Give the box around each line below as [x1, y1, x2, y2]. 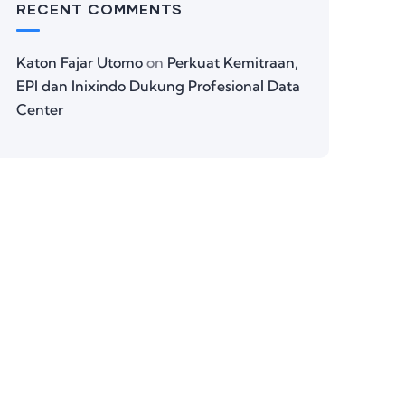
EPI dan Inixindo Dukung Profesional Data [16, 77, 300, 95]
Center [16, 100, 63, 118]
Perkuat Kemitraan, [167, 53, 298, 71]
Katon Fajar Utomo [16, 53, 143, 71]
